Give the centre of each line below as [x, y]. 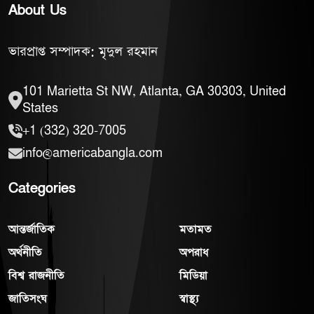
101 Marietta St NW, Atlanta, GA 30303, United [154, 91]
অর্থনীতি [25, 252]
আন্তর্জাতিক [32, 229]
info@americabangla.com [93, 153]
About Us [37, 11]
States [40, 108]
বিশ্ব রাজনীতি [36, 275]
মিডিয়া [193, 275]
